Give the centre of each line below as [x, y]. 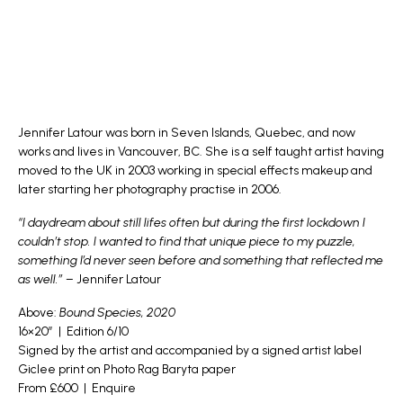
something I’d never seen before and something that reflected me [201, 261]
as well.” [40, 280]
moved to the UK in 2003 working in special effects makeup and [195, 171]
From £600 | [55, 389]
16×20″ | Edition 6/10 [73, 332]
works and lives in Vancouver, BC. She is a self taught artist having [201, 152]
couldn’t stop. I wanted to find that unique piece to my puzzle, [187, 242]
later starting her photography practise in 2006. [150, 190]
